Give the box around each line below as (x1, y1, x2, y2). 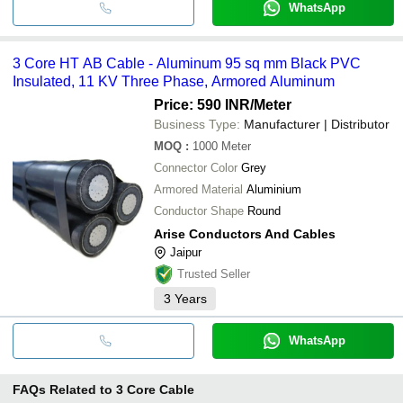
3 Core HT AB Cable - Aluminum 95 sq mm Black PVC (13, 55, 361, 71)
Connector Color (154, 160, 237, 175)
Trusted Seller (177, 266, 250, 281)
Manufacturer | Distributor (244, 116, 390, 131)
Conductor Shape (154, 203, 244, 218)
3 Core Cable (116, 381, 194, 397)
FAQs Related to (13, 381, 112, 397)
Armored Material (154, 182, 243, 196)
